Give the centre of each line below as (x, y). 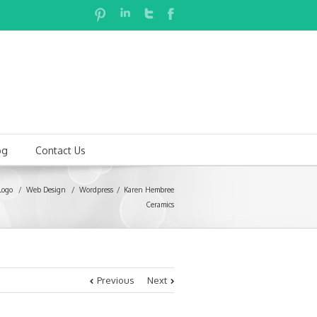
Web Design (46, 190)
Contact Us (60, 150)
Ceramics (160, 204)
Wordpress (96, 190)
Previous (116, 280)
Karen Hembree (149, 190)
